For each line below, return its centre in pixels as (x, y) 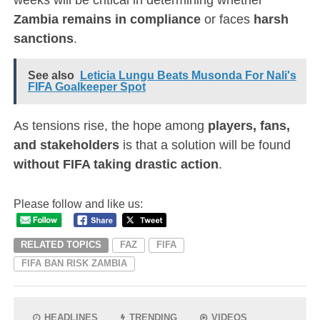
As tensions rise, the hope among (110, 125)
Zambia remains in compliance (107, 19)
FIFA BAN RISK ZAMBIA (74, 264)
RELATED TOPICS (61, 245)
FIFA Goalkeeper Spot (86, 86)
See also (51, 75)
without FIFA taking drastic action (116, 164)
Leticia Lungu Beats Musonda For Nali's (188, 75)
